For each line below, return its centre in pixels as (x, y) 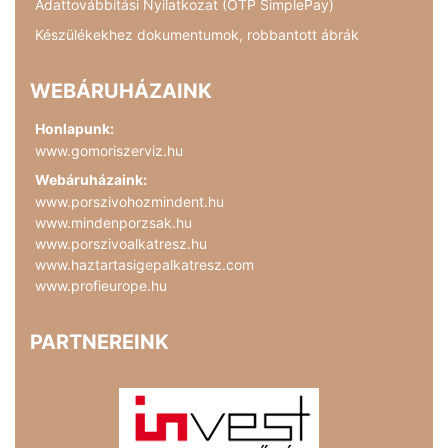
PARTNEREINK (99, 341)
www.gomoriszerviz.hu (109, 150)
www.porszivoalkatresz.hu (121, 243)
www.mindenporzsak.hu (113, 222)
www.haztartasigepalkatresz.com (144, 264)
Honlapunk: (74, 128)
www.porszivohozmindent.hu (129, 201)
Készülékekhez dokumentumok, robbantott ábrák (197, 34)
